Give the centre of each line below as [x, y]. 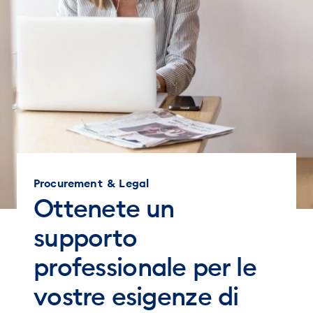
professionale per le [145, 267]
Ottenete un [104, 208]
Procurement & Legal [92, 183]
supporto [86, 237]
